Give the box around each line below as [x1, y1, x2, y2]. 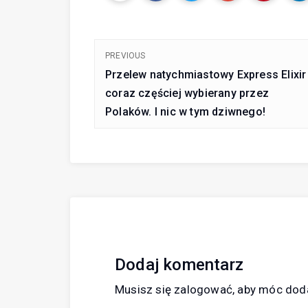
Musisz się [115, 283, 175, 297]
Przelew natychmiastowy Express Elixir [105, 68, 307, 82]
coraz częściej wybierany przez [105, 87, 269, 100]
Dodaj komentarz [115, 255, 243, 275]
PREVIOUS [105, 51, 146, 61]
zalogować [174, 283, 233, 297]
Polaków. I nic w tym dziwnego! [105, 105, 265, 119]
